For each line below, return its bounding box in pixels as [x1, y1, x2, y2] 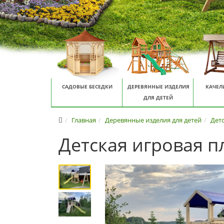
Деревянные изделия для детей [105, 115, 201, 124]
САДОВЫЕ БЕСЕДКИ [62, 83, 113, 90]
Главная [71, 115, 96, 124]
